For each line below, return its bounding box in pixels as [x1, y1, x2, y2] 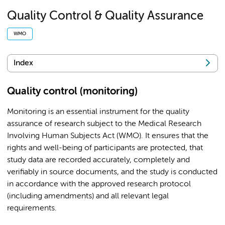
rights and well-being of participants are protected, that [7, 144, 203, 153]
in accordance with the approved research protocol [7, 180, 191, 189]
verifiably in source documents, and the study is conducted [7, 168, 217, 177]
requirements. [7, 204, 57, 213]
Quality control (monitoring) [7, 87, 138, 97]
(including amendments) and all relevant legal [7, 192, 169, 201]
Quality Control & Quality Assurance [7, 10, 203, 22]
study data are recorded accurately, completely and [7, 156, 190, 165]
